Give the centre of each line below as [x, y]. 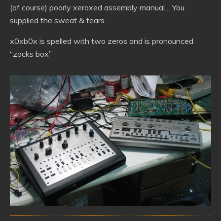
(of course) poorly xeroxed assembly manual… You [97, 7]
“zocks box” [31, 54]
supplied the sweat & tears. [58, 20]
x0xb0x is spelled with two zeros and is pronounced [102, 41]
